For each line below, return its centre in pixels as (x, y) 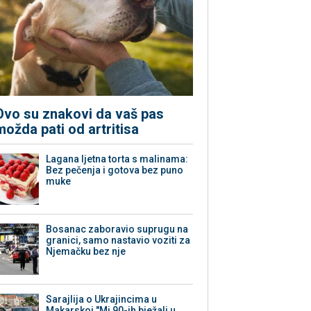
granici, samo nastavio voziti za (118, 241)
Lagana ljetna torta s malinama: (117, 159)
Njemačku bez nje (86, 252)
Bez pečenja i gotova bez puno (115, 170)
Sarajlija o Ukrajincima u (102, 300)
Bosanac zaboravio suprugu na (117, 229)
